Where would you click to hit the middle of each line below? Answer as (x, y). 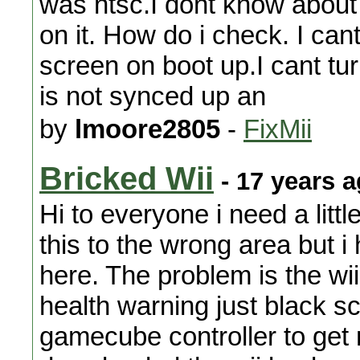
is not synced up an (153, 96)
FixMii (278, 129)
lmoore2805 (147, 129)
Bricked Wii (127, 179)
